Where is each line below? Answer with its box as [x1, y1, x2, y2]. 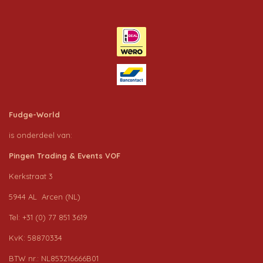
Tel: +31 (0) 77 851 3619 [9, 212, 87, 222]
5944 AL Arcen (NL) [9, 191, 80, 201]
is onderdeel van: [9, 130, 75, 140]
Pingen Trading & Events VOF [9, 150, 120, 160]
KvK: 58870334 [9, 232, 62, 242]
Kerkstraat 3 [9, 171, 53, 181]
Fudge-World [9, 109, 60, 119]
